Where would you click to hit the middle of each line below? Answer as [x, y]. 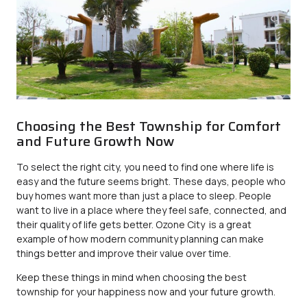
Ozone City [180, 224]
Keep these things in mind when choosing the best [132, 278]
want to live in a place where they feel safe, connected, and [151, 210]
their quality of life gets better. [86, 224]
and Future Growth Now [95, 141]
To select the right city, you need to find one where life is [145, 167]
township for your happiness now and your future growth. [146, 292]
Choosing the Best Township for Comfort [149, 126]
